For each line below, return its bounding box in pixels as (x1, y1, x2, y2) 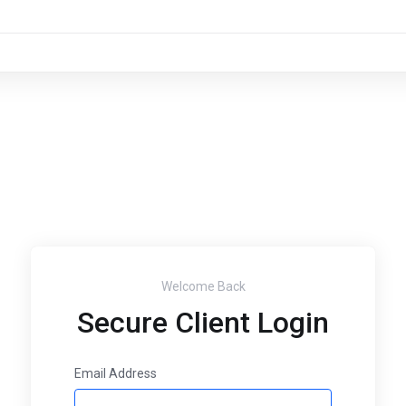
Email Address (74, 366, 157, 381)
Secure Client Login (77, 305, 329, 340)
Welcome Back (160, 279, 246, 294)
